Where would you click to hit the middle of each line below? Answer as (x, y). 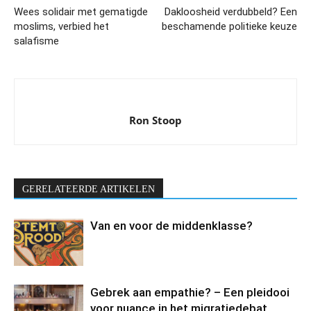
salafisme (36, 41)
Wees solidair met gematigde (81, 12)
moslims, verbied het (61, 27)
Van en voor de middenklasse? (171, 226)
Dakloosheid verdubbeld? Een (231, 12)
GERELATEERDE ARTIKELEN (89, 190)
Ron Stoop (155, 120)
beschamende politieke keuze (229, 27)
